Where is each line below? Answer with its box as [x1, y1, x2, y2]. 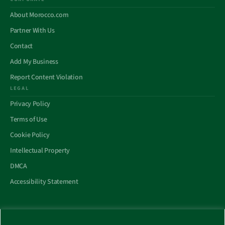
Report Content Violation [10, 72, 83, 82]
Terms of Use [10, 115, 47, 125]
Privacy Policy [10, 99, 51, 109]
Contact [10, 41, 33, 51]
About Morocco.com [10, 10, 69, 20]
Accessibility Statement [10, 177, 78, 187]
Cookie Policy [10, 130, 50, 140]
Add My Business [10, 57, 58, 67]
